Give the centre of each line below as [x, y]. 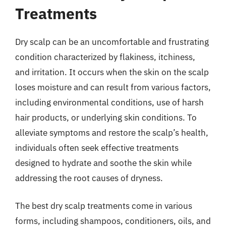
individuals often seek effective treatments [97, 148]
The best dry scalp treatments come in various [104, 206]
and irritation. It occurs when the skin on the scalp [112, 72]
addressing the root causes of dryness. [89, 178]
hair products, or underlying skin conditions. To [106, 117]
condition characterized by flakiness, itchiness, [105, 57]
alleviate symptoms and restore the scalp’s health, [112, 132]
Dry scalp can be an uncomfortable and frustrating [112, 42]
